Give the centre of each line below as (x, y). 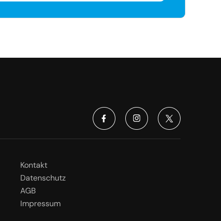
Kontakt (34, 165)
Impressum (40, 203)
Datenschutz (43, 178)
